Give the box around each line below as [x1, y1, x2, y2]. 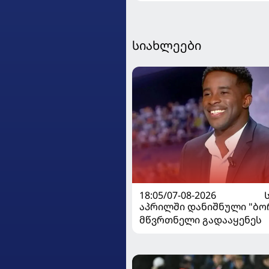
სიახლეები [132, 37, 201, 53]
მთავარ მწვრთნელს [138, 2, 215, 13]
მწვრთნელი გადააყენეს [139, 213, 262, 227]
